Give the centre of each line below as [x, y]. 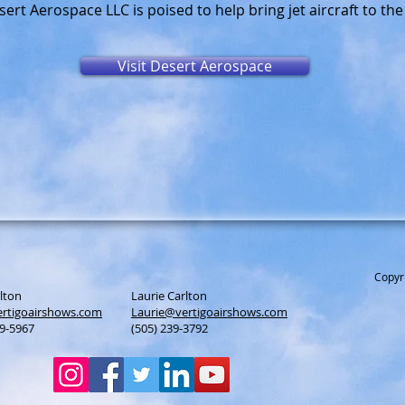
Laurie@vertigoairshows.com [209, 312]
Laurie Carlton [169, 296]
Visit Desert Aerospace [195, 66]
